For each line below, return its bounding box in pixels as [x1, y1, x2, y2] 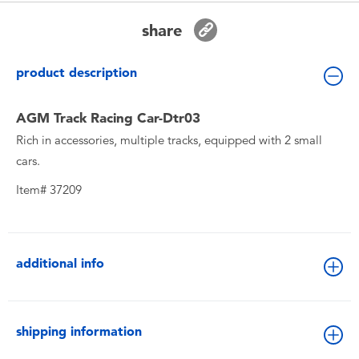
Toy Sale [54, 141, 101, 157]
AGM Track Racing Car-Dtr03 [16, 109, 200, 126]
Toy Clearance [54, 187, 134, 203]
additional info [16, 255, 104, 271]
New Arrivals [54, 95, 126, 111]
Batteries [54, 50, 104, 66]
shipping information [16, 323, 142, 339]
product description [16, 64, 137, 80]
